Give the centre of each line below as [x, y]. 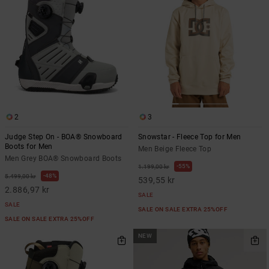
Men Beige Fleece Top [175, 149]
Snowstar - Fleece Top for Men [190, 137]
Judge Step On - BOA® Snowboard [64, 137]
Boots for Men [29, 147]
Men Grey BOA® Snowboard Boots [63, 159]
